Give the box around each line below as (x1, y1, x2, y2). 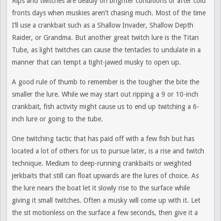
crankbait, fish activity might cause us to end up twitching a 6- (12, 103, 199, 110)
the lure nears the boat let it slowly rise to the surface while (12, 184, 190, 192)
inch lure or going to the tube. (12, 115, 103, 123)
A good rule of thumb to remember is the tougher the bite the (12, 78, 199, 86)
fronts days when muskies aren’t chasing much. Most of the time (12, 9, 206, 17)
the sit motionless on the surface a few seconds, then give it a (12, 209, 198, 217)
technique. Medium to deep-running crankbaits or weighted (12, 159, 191, 167)
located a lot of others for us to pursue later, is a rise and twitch (12, 147, 204, 155)
